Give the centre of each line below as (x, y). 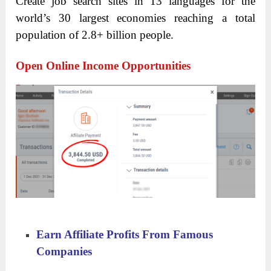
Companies (64, 251)
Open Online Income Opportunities (103, 66)
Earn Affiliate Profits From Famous (125, 234)
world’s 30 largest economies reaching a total (135, 18)
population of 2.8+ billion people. (95, 35)
